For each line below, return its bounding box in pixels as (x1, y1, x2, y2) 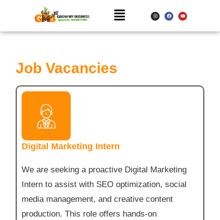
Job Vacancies (16, 60, 118, 77)
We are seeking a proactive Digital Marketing (22, 165, 187, 175)
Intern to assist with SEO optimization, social (22, 180, 187, 190)
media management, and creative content (22, 194, 173, 204)
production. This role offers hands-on (22, 209, 157, 219)
